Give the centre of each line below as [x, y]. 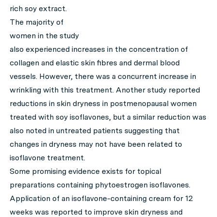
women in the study [44, 36]
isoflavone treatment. [47, 158]
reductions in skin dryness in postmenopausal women [103, 104]
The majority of [37, 22]
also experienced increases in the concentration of [99, 49]
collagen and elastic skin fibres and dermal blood [95, 63]
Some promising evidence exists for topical [85, 171]
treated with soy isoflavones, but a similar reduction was [108, 117]
